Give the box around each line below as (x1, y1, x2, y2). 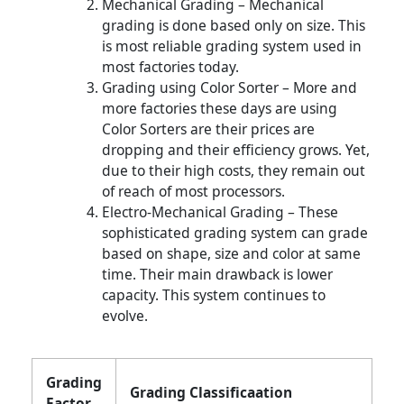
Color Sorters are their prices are (101, 118, 315, 139)
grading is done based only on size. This (101, 14, 365, 35)
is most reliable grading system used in (101, 35, 362, 56)
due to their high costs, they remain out (101, 160, 365, 180)
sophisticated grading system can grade (101, 222, 368, 243)
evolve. (101, 305, 148, 326)
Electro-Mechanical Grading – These (101, 201, 338, 222)
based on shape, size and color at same (101, 243, 361, 263)
